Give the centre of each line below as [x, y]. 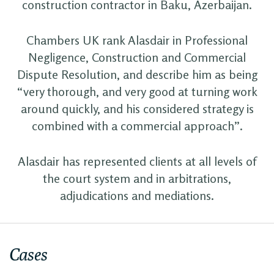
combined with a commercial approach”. [137, 125]
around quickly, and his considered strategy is [137, 108]
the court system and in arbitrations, [137, 178]
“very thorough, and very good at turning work [137, 91]
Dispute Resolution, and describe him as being [137, 74]
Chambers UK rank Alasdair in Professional [137, 40]
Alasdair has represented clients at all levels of [137, 161]
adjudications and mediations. [137, 195]
